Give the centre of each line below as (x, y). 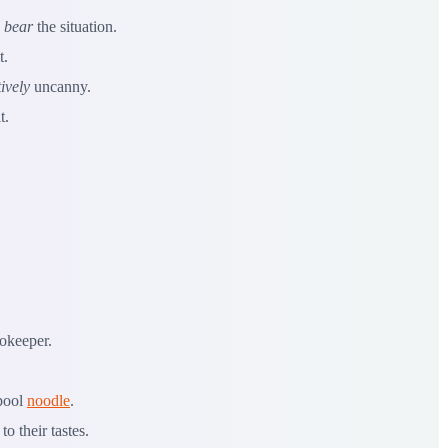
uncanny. (60, 87)
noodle (48, 400)
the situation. (75, 27)
